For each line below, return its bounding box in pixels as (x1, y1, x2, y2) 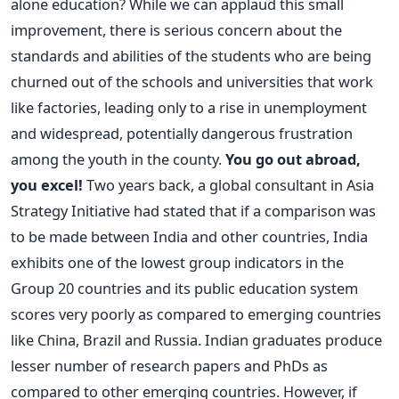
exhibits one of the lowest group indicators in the (11, 252, 344, 273)
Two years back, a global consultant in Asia (83, 175, 374, 195)
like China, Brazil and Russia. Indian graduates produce (11, 330, 382, 350)
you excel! (11, 175, 83, 195)
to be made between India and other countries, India (11, 226, 368, 247)
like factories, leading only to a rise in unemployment (11, 97, 367, 118)
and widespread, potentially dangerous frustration (11, 123, 353, 143)
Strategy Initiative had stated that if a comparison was (11, 200, 376, 221)
